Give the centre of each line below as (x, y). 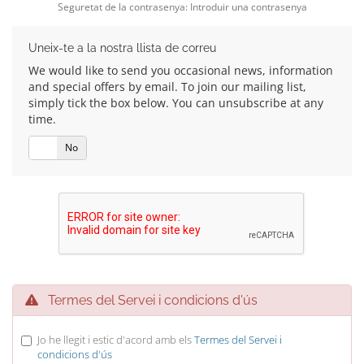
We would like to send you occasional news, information (181, 70)
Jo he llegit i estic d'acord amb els (116, 340)
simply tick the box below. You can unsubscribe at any (176, 103)
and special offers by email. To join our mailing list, (167, 87)
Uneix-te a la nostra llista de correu (122, 48)
